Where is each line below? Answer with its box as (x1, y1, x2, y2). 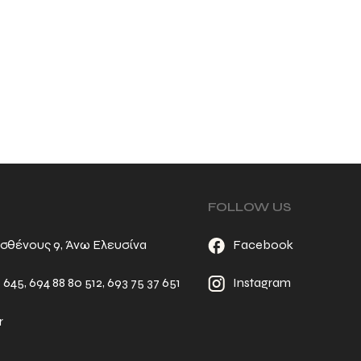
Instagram (232, 275, 291, 291)
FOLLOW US (207, 198, 291, 214)
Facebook (232, 237, 293, 253)
